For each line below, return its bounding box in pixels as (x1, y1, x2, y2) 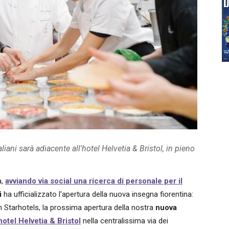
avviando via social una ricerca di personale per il (5, 176, 182, 186)
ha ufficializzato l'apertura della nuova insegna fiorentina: (4, 190, 193, 199)
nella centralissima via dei (81, 216, 168, 225)
